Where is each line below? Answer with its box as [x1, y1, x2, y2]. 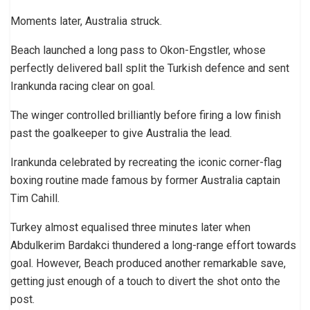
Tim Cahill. [10, 191, 60, 205]
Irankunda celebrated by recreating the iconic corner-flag [10, 155, 282, 169]
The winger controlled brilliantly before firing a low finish [10, 108, 281, 122]
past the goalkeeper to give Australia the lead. [10, 126, 232, 140]
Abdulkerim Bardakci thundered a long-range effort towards [10, 238, 296, 252]
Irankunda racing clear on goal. [10, 79, 155, 93]
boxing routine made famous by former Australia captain [10, 173, 280, 187]
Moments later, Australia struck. [10, 14, 162, 28]
